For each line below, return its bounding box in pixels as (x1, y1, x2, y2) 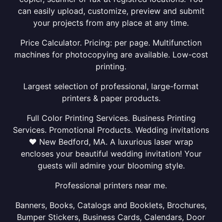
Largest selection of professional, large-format (23, 81, 199, 91)
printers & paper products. (61, 93, 161, 103)
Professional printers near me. (55, 180, 167, 190)
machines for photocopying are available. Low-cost (14, 50, 208, 59)
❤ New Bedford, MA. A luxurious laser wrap (29, 137, 193, 147)
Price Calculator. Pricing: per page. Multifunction (20, 38, 202, 48)
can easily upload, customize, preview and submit (17, 6, 205, 16)
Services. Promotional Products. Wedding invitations (13, 125, 209, 135)
